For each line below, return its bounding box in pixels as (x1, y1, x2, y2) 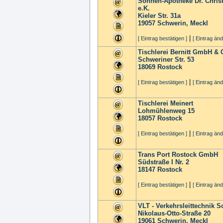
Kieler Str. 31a (138, 12, 181, 19)
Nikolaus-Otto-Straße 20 (138, 210, 211, 217)
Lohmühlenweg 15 (138, 107, 195, 114)
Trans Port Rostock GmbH (138, 151, 218, 158)
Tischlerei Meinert (138, 100, 193, 107)
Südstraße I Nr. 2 (138, 158, 189, 166)
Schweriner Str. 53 (138, 56, 194, 63)
